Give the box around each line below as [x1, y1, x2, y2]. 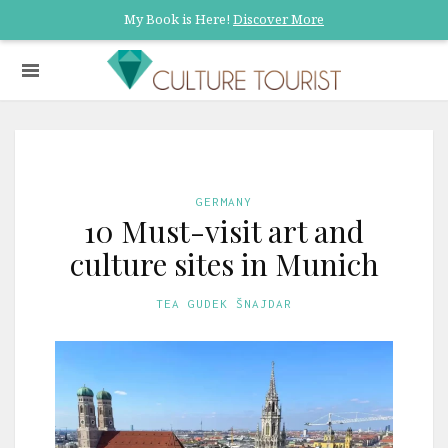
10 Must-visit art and [84, 211, 364, 251]
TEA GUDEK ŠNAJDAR [156, 297, 292, 310]
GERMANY [196, 195, 252, 208]
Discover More [233, 10, 324, 28]
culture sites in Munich [69, 244, 379, 284]
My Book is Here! [124, 10, 233, 28]
